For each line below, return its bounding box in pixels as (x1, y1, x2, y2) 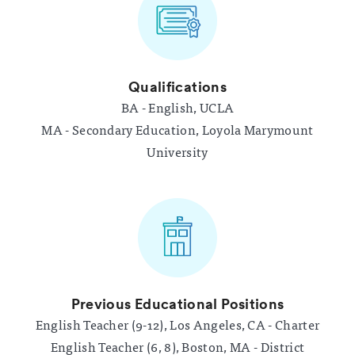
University (147, 143, 208, 161)
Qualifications (128, 77, 227, 96)
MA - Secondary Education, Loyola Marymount (41, 120, 314, 139)
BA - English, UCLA (120, 98, 235, 116)
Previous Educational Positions (71, 294, 284, 313)
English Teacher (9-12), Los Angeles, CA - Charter (35, 315, 320, 334)
